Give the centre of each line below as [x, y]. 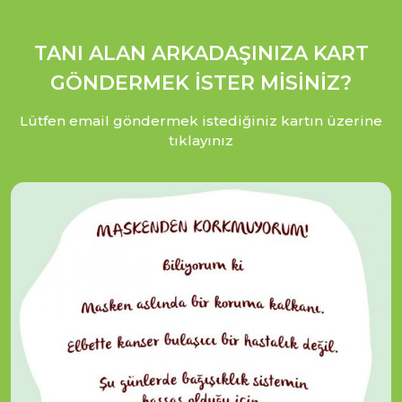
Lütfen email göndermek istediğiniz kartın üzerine [201, 120]
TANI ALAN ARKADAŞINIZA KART [201, 53]
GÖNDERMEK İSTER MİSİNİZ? [201, 83]
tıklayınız [201, 140]
